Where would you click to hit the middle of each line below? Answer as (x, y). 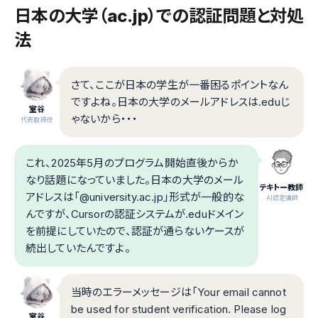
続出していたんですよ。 (78, 248)
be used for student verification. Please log (179, 309)
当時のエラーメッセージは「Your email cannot (179, 292)
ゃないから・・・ (105, 119)
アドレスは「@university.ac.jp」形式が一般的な (135, 197)
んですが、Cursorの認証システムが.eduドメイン (135, 214)
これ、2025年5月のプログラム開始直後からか (132, 163)
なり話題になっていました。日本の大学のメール (135, 180)
